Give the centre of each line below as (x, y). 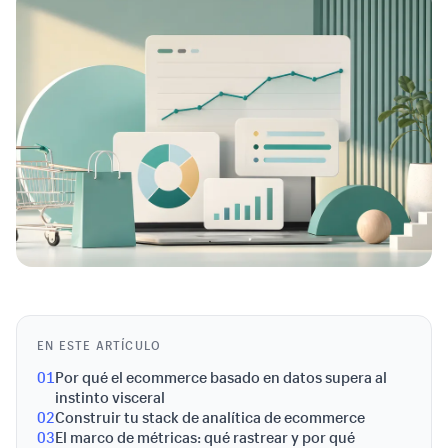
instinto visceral (110, 397)
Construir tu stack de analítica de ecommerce (210, 417)
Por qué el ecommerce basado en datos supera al (221, 377)
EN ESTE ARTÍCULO (99, 345)
